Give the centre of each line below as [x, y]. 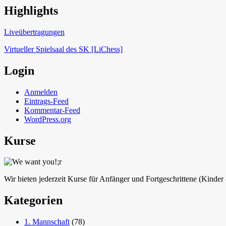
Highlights [31, 10]
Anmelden [41, 92]
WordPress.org [48, 119]
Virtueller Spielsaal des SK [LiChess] [63, 49]
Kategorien [33, 201]
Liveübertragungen [34, 32]
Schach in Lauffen [51, 20]
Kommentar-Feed [52, 110]
